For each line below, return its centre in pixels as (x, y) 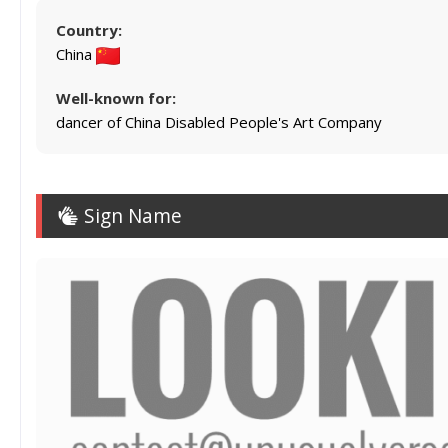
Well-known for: (116, 97)
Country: (89, 29)
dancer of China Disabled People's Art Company (219, 121)
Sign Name (130, 215)
